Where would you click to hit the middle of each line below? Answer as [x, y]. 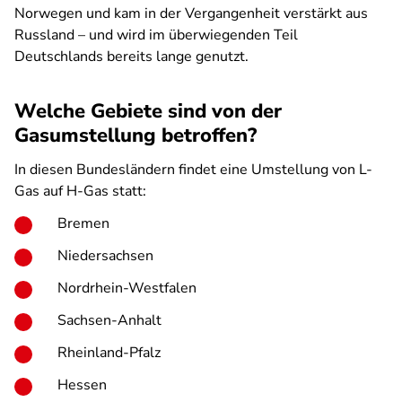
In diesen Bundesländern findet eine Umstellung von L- [193, 170]
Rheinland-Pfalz [109, 353]
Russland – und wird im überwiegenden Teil [156, 35]
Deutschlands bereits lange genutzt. [131, 57]
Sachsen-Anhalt [109, 320]
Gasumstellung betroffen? [135, 135]
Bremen [83, 223]
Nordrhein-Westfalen [127, 288]
